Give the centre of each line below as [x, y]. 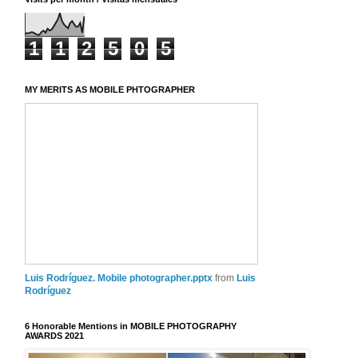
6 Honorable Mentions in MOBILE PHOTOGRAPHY [131, 326]
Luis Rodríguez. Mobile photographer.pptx [119, 278]
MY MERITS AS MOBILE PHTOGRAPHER [110, 89]
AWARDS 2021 [54, 335]
